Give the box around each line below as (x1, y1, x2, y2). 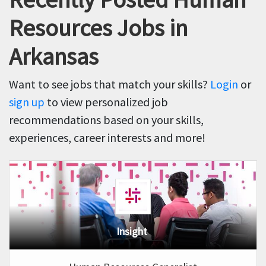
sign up (9, 94, 45, 110)
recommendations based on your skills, (9, 112, 204, 128)
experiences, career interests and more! (9, 130, 205, 145)
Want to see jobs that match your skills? (9, 77, 210, 92)
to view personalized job (45, 94, 168, 110)
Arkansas (9, 42, 99, 72)
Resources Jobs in (9, 13, 188, 43)
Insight (116, 224, 147, 239)
